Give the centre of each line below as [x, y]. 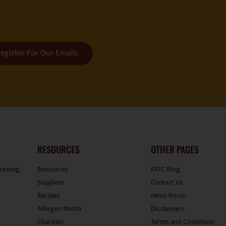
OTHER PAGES [175, 150]
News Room [168, 196]
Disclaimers [167, 209]
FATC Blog [165, 169]
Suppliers [51, 183]
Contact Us [167, 183]
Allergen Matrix [60, 209]
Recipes [49, 196]
